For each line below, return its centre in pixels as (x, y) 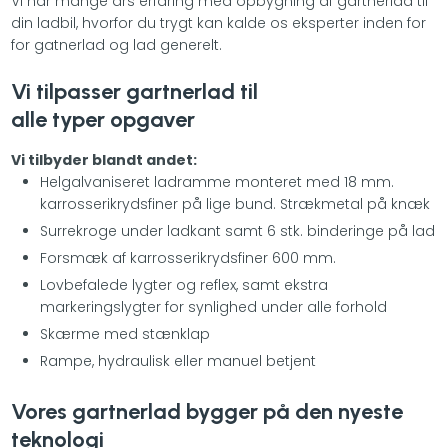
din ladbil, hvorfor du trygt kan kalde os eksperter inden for (218, 22)
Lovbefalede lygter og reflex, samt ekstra (183, 284)
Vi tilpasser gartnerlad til (134, 91)
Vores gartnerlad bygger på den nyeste (206, 412)
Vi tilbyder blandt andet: (103, 159)
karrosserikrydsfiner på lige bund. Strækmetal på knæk (234, 203)
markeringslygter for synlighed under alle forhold (213, 306)
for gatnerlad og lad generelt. (116, 44)
